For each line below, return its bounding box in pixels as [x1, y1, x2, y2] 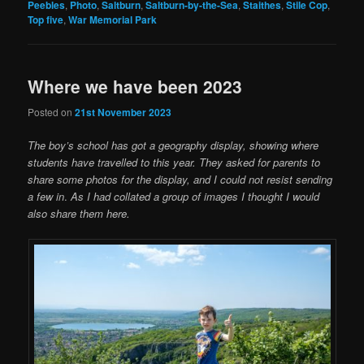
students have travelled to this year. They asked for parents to [28, 154, 321, 170]
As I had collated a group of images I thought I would [71, 188, 320, 204]
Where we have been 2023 [28, 74, 243, 99]
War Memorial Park [68, 12, 158, 28]
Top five [28, 12, 64, 28]
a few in [28, 188, 65, 204]
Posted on [28, 104, 76, 119]
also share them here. [28, 205, 131, 221]
